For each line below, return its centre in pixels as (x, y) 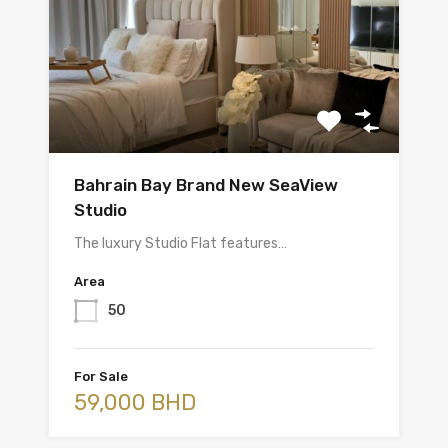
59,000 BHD (135, 403)
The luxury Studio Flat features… (180, 244)
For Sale (101, 377)
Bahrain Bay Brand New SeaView (206, 185)
